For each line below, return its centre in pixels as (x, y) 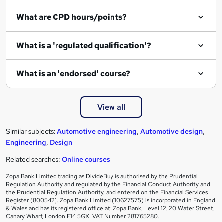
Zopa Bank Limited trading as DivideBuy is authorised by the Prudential (102, 176)
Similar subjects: (31, 131)
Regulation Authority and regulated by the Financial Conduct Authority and (108, 184)
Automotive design (171, 131)
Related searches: (34, 159)
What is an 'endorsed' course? (73, 73)
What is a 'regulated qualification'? (84, 45)
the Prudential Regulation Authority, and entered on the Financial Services (107, 192)
